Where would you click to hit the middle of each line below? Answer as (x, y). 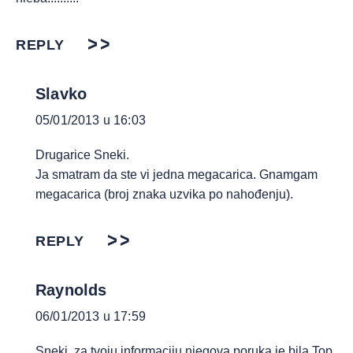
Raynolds (71, 290)
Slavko (61, 94)
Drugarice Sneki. (82, 155)
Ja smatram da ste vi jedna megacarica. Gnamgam (176, 175)
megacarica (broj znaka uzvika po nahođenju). (164, 194)
